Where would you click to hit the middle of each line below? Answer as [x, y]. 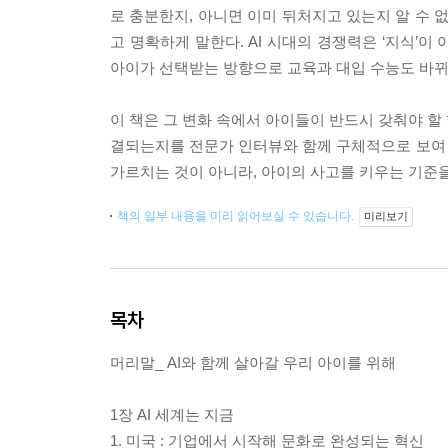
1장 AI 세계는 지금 [172, 414]
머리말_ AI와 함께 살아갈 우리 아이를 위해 [253, 362]
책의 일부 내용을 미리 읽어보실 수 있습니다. [237, 216]
